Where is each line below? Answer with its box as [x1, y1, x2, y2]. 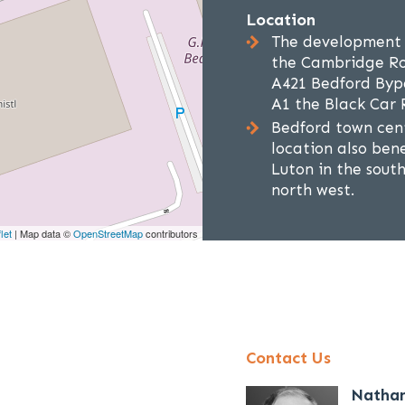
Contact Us [246, 348, 331, 368]
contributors [143, 226, 198, 240]
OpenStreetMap [73, 226, 143, 240]
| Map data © [12, 226, 73, 240]
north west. [271, 181, 354, 199]
